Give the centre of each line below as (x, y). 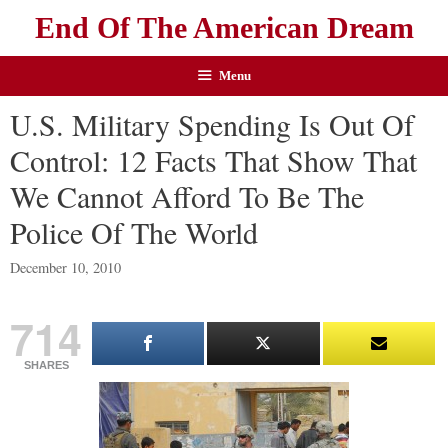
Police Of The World (134, 232)
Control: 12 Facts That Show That (213, 160)
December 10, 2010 (65, 268)
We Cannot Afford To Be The (187, 196)
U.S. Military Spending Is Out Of (212, 124)
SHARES (46, 365)
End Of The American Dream (224, 27)
